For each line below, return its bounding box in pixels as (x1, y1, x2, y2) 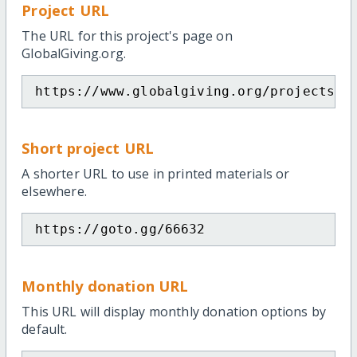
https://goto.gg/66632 (35, 222, 206, 237)
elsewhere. (22, 182, 87, 201)
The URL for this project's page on (22, 27, 233, 45)
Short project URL (22, 138, 154, 159)
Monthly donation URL (22, 276, 189, 296)
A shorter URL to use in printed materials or (22, 165, 290, 183)
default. (22, 320, 68, 339)
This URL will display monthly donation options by (22, 303, 327, 321)
